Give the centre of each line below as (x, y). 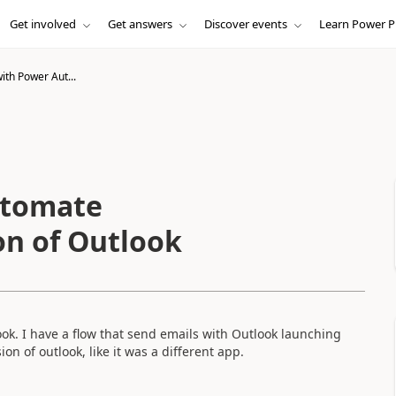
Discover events (245, 24)
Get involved (42, 24)
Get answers (140, 24)
